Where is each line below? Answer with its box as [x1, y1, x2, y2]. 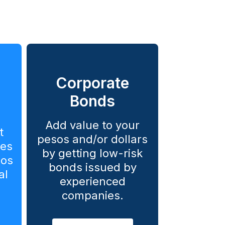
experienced [59, 175, 126, 188]
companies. [61, 189, 124, 202]
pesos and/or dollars [37, 133, 148, 146]
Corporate [56, 74, 129, 92]
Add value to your [45, 119, 140, 132]
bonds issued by [48, 161, 137, 174]
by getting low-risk [42, 147, 143, 160]
